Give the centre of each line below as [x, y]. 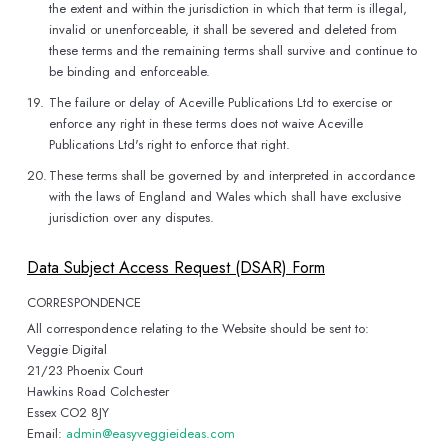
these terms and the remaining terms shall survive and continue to [233, 50]
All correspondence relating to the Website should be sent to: [198, 328]
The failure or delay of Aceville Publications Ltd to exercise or [220, 102]
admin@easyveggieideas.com [150, 433]
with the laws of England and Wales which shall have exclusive [225, 196]
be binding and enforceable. [129, 71]
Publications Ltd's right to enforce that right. [169, 144]
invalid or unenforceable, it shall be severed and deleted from [223, 29]
